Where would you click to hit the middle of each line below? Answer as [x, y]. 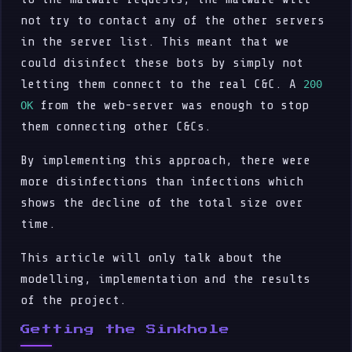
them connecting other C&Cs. [116, 126]
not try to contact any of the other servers [173, 20]
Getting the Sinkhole [125, 330]
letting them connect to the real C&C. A [162, 84]
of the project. [74, 300]
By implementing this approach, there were [166, 160]
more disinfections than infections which [162, 181]
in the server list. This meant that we [155, 42]
